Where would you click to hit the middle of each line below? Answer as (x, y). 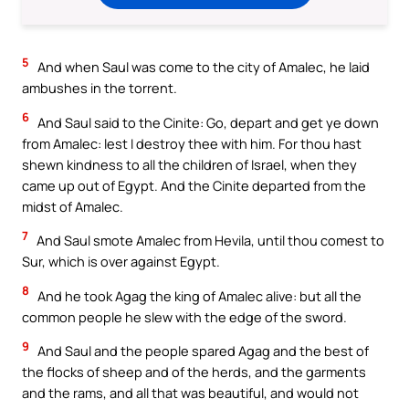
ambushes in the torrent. (100, 88)
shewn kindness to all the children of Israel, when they (189, 164)
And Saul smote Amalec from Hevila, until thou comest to (209, 241)
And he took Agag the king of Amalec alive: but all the (198, 295)
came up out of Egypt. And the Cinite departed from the (194, 185)
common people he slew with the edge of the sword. (184, 316)
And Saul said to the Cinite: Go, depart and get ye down (207, 122)
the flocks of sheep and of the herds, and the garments (194, 372)
